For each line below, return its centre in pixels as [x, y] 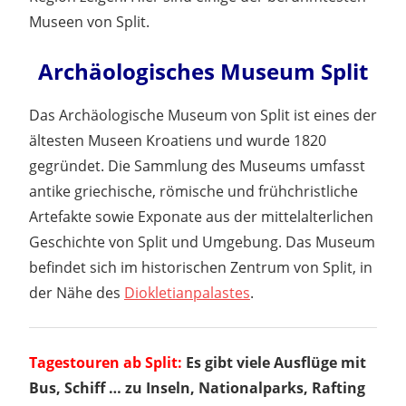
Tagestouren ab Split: [106, 362]
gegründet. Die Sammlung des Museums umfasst [197, 165]
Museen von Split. [89, 21]
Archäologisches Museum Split [203, 71]
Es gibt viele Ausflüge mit [274, 362]
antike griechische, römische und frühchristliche [193, 191]
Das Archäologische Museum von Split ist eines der [203, 115]
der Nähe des [77, 292]
